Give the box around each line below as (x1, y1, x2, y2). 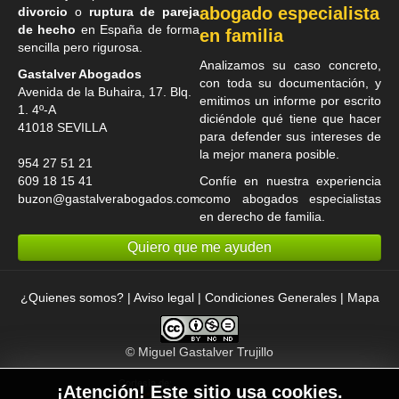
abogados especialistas (241, 191, 381, 207)
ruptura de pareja (88, 4, 199, 20)
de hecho (18, 22, 77, 37)
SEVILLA (57, 120, 107, 135)
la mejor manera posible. (199, 147, 339, 162)
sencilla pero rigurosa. (18, 40, 142, 55)
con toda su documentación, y (199, 76, 381, 91)
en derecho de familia (199, 209, 322, 224)
